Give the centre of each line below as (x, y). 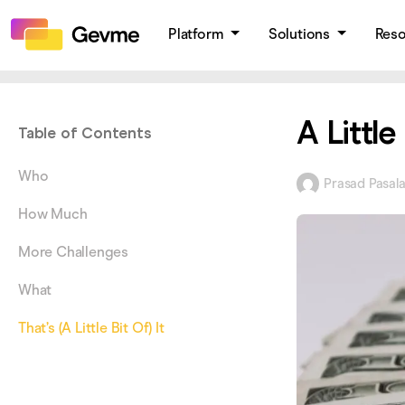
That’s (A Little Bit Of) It (91, 328)
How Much (53, 214)
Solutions (301, 34)
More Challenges (73, 252)
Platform (198, 34)
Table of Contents (85, 133)
